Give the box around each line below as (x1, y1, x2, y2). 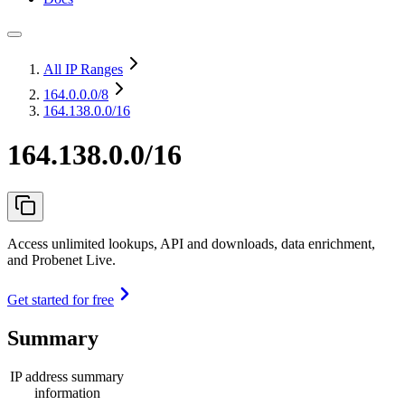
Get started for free (7, 291, 114, 307)
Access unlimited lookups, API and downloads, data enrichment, (7, 235, 375, 251)
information (33, 384, 100, 400)
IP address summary (10, 368, 124, 384)
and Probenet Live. (7, 251, 116, 268)
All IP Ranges (43, 61, 123, 77)
